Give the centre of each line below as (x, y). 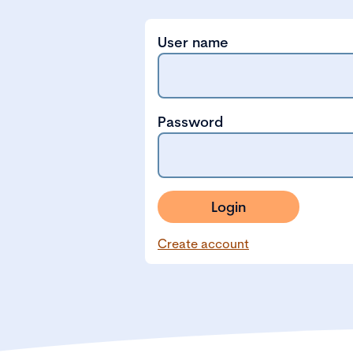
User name (193, 42)
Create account (203, 243)
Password (190, 122)
